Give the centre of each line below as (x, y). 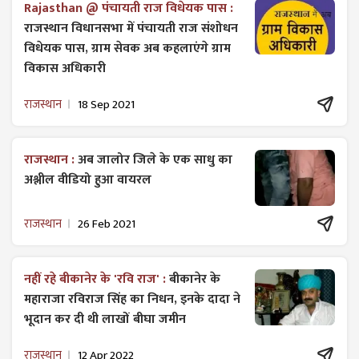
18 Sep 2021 (106, 104)
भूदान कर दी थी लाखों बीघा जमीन (105, 320)
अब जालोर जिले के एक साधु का (155, 160)
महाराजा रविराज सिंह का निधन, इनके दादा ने (132, 300)
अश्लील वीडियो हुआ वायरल (88, 180)
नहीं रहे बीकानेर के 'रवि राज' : (97, 280)
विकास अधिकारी (65, 69)
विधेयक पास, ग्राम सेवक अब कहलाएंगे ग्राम (127, 49)
